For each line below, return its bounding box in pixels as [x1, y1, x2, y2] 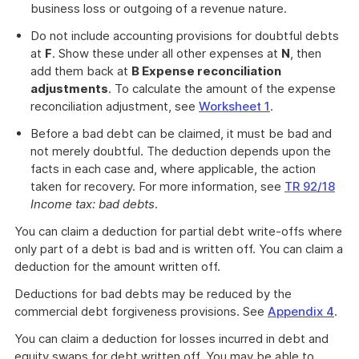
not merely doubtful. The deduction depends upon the [30, 143, 331, 159]
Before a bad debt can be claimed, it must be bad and [30, 126, 332, 141]
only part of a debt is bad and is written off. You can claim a [14, 241, 343, 256]
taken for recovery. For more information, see [30, 179, 284, 194]
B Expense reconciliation [131, 63, 281, 79]
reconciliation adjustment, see [30, 99, 199, 114]
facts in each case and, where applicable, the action [30, 161, 316, 176]
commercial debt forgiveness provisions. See [14, 304, 268, 319]
